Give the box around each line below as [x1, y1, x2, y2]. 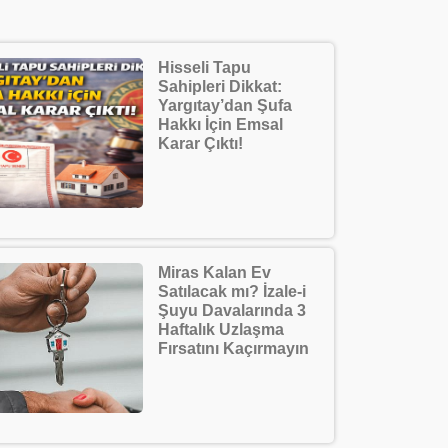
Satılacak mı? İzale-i [158, 283, 306, 300]
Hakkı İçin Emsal [158, 116, 283, 133]
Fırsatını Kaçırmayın [158, 340, 309, 357]
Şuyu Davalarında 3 [158, 302, 306, 319]
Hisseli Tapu [158, 59, 251, 76]
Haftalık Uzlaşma [158, 321, 284, 338]
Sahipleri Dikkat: [158, 78, 282, 95]
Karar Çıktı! [158, 135, 243, 152]
